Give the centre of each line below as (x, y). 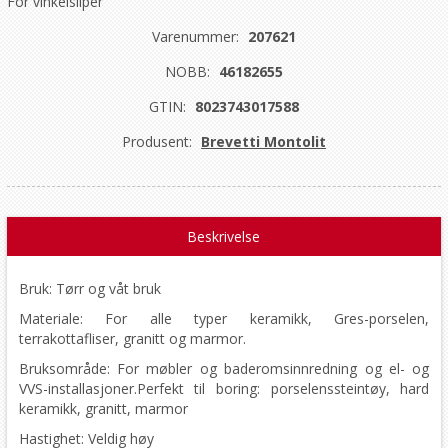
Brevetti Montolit (263, 141)
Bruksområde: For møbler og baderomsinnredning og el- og (224, 368)
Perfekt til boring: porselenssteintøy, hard (283, 388)
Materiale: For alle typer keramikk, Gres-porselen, (224, 318)
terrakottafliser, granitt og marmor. (132, 338)
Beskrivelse (224, 236)
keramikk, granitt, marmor (103, 408)
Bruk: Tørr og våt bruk (89, 288)
